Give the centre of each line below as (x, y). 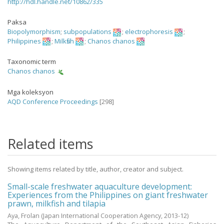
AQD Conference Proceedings (53, 101)
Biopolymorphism (34, 31)
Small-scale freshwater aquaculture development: (100, 186)
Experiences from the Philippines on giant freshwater (108, 195)
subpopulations (87, 31)
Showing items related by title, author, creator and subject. (95, 169)
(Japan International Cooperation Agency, (102, 215)
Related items (50, 143)
